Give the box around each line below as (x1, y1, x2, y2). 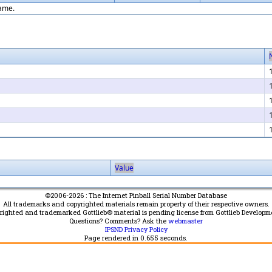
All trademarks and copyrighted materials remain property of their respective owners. (2, 200, 270, 209)
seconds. (158, 234, 188, 243)
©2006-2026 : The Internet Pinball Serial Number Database (45, 191, 227, 200)
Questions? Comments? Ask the (69, 217, 168, 226)
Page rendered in (84, 234, 140, 243)
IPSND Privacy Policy (104, 225, 168, 234)
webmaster (168, 217, 203, 226)
